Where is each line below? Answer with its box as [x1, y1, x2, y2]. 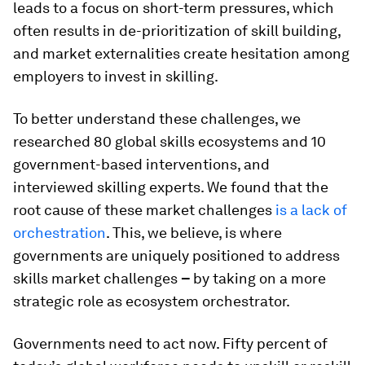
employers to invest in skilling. [13, 68, 218, 85]
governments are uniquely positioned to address [13, 247, 340, 264]
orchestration [13, 224, 106, 241]
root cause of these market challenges [13, 201, 275, 218]
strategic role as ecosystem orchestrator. [13, 292, 290, 310]
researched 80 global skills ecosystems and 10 [13, 133, 326, 150]
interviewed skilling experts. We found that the [13, 178, 328, 196]
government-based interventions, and [13, 156, 270, 173]
